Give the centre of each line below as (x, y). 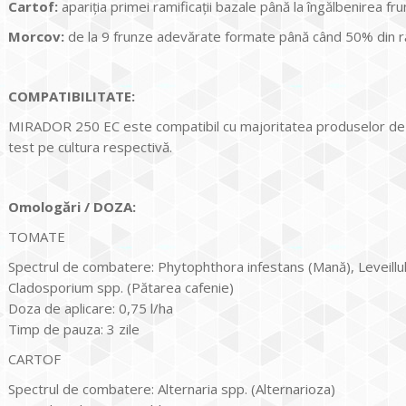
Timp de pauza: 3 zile (74, 329)
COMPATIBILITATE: (72, 96)
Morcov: (36, 36)
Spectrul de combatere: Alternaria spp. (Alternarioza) (172, 388)
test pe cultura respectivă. (90, 146)
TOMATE (37, 236)
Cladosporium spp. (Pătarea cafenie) (121, 287)
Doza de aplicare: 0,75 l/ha (91, 308)
